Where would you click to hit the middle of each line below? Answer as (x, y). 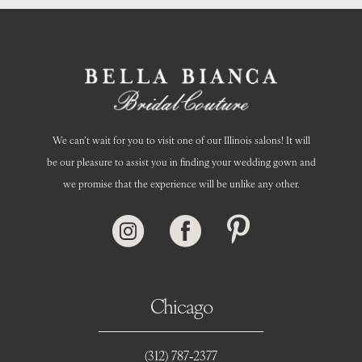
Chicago (181, 305)
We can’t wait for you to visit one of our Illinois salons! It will (181, 139)
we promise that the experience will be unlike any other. (181, 183)
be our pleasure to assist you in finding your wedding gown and (181, 161)
